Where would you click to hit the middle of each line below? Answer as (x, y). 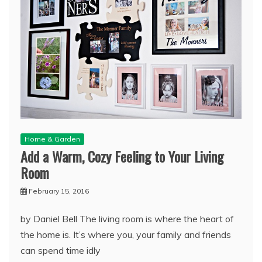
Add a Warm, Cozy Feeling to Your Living (122, 156)
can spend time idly (61, 250)
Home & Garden (52, 139)
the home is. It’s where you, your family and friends (126, 234)
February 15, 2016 (59, 191)
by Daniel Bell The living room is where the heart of (127, 218)
